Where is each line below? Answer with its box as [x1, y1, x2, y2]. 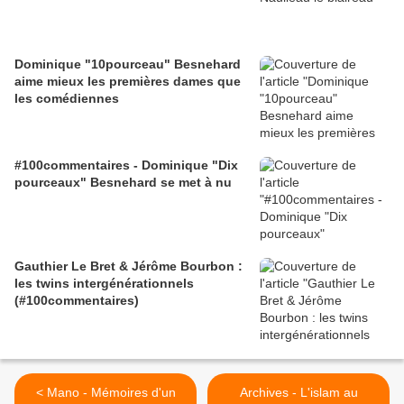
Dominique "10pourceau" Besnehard [14, 57, 241, 72]
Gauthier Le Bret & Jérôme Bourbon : [14, 259, 119, 274]
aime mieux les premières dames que [14, 74, 241, 89]
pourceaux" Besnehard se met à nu [14, 175, 232, 190]
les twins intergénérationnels [14, 276, 194, 291]
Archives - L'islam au [239, 385, 358, 400]
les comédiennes [14, 91, 119, 106]
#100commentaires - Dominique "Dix [14, 158, 238, 173]
